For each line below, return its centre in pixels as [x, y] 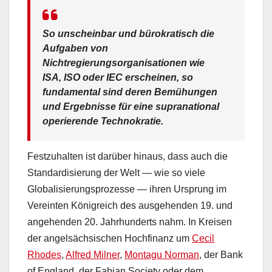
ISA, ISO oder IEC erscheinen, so [118, 77]
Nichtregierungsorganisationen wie [124, 63]
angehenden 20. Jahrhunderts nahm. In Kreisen [130, 222]
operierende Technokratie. [103, 121]
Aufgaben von [75, 48]
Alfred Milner [93, 255]
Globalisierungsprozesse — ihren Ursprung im [127, 189]
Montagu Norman [162, 255]
